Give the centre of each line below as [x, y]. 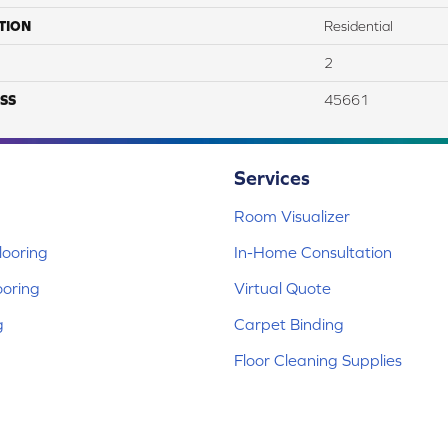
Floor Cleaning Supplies [318, 360]
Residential [358, 26]
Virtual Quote [282, 288]
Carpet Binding [289, 324]
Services [272, 178]
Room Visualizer [292, 216]
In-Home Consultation [313, 252]
